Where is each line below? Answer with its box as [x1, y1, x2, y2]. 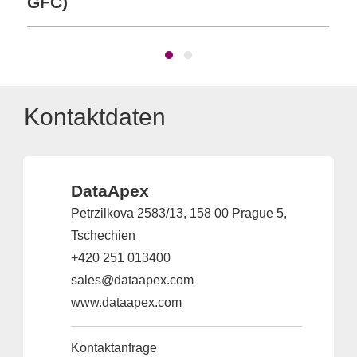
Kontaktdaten [24, 104, 166, 131]
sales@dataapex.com [71, 273, 194, 288]
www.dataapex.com [71, 296, 182, 310]
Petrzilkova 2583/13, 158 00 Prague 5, [71, 206, 287, 221]
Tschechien [71, 229, 135, 243]
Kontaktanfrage [71, 341, 157, 355]
